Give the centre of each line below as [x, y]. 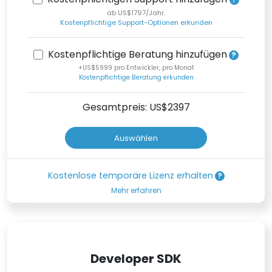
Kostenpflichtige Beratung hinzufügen [137, 55]
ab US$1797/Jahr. [136, 13]
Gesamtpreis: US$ [125, 107]
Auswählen [136, 138]
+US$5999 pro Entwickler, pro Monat [136, 68]
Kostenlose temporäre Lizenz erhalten [131, 176]
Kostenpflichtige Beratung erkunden [136, 78]
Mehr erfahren [136, 191]
